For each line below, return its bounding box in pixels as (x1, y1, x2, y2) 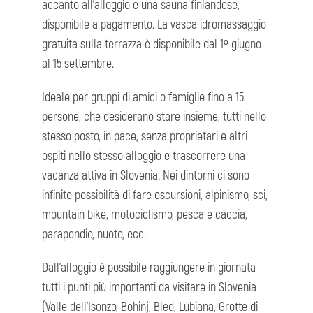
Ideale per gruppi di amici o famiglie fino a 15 (42, 89, 244, 106)
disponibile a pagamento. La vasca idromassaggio (42, 17, 266, 34)
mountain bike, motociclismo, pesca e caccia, (42, 207, 247, 224)
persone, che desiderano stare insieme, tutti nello (42, 109, 266, 126)
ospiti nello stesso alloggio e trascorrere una (42, 148, 245, 165)
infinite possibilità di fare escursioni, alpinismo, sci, (42, 187, 268, 204)
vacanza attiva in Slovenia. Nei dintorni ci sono (42, 168, 249, 184)
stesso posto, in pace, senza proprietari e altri (42, 129, 247, 145)
